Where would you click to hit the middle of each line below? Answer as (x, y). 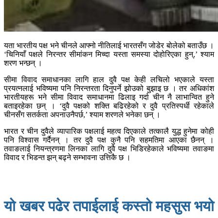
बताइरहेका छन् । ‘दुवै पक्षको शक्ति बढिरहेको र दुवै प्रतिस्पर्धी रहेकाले (109, 106)
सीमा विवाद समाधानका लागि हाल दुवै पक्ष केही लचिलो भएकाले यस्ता (109, 80)
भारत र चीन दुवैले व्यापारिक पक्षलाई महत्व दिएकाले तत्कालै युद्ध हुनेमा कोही (109, 131)
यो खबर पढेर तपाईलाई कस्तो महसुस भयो (109, 206)
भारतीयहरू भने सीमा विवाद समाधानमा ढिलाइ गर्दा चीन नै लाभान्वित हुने (109, 97)
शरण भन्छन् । (23, 63)
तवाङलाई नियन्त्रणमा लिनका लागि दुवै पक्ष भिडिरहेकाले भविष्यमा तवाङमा (109, 149)
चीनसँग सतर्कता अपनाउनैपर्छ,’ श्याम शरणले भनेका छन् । (82, 115)
